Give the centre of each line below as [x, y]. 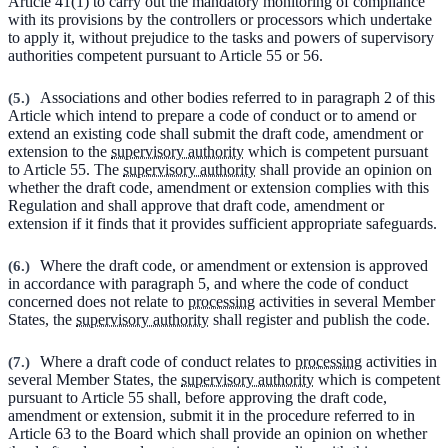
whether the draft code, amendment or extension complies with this [218, 187]
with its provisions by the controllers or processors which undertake [220, 19]
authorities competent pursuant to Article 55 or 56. [165, 55]
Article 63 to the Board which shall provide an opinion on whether [217, 433]
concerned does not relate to [98, 301]
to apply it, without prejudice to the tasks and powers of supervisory [221, 37]
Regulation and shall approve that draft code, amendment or [196, 205]
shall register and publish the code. [319, 319]
